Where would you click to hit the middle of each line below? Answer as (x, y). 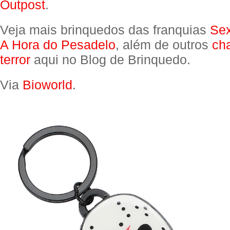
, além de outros (164, 45)
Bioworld (47, 85)
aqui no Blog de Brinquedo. (110, 60)
